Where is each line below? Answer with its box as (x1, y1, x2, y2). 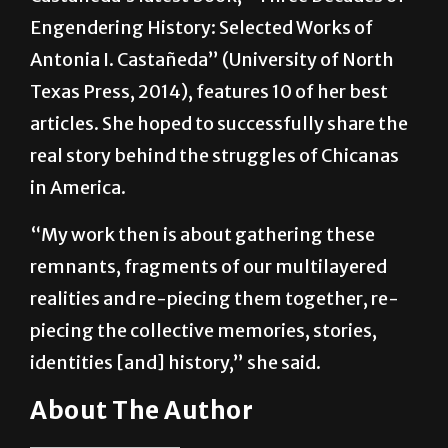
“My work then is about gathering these (30, 271, 375, 295)
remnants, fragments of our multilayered (30, 303, 387, 327)
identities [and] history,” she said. (30, 399, 321, 423)
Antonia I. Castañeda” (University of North (30, 96, 394, 120)
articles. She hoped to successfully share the (30, 160, 408, 184)
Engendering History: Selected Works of (30, 64, 373, 88)
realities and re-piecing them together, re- (30, 335, 399, 359)
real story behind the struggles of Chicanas (30, 192, 399, 216)
